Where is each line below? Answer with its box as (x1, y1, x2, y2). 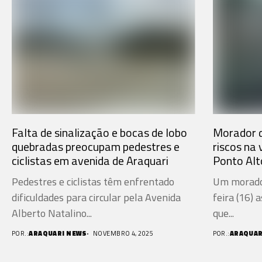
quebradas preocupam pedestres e (12, 137, 180, 156)
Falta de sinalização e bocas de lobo (12, 123, 187, 142)
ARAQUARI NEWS (29, 229, 87, 239)
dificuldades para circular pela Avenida (12, 189, 181, 206)
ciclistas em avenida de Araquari (12, 151, 168, 170)
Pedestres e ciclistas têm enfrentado (12, 174, 174, 190)
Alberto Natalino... (12, 205, 92, 222)
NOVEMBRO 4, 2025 (92, 229, 153, 239)
